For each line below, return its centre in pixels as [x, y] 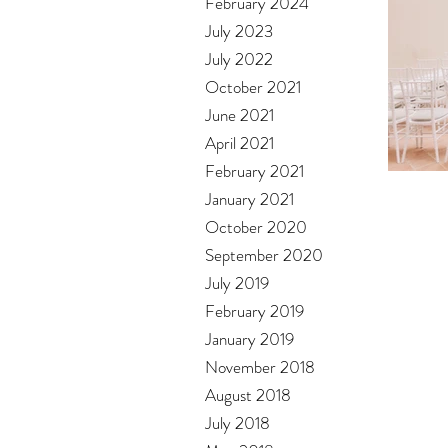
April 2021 [239, 143]
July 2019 [237, 283]
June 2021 [239, 115]
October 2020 [256, 227]
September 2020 [264, 255]
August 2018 [248, 395]
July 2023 [239, 31]
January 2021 [249, 199]
